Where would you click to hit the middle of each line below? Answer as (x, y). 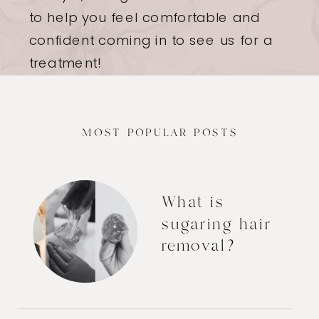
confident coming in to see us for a (151, 40)
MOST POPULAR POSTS (160, 134)
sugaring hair (216, 225)
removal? (201, 247)
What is (193, 203)
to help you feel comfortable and (144, 17)
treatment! (65, 63)
